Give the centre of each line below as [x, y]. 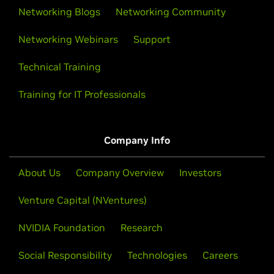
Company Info [137, 140]
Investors [200, 172]
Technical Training [60, 66]
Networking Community [171, 11]
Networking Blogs [59, 11]
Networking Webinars [68, 39]
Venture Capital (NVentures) [83, 200]
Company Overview [120, 172]
